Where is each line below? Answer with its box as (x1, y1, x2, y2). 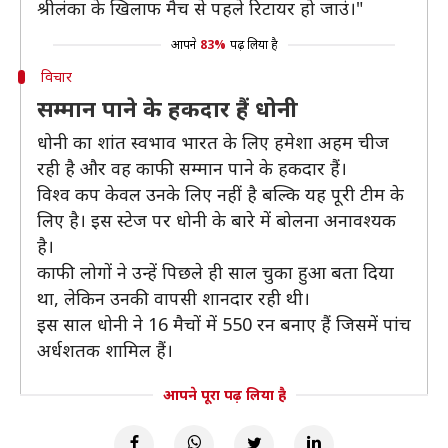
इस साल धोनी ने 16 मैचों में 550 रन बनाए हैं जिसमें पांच (37, 312, 411, 336)
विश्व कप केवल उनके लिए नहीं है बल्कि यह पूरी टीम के (37, 182, 404, 206)
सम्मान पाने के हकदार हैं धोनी (37, 93, 298, 123)
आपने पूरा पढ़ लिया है (162, 385, 286, 404)
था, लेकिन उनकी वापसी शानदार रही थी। (37, 286, 310, 310)
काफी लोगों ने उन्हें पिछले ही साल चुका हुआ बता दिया (37, 260, 394, 284)
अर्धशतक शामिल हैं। (37, 338, 173, 362)
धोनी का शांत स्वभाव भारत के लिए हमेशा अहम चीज (37, 130, 389, 154)
